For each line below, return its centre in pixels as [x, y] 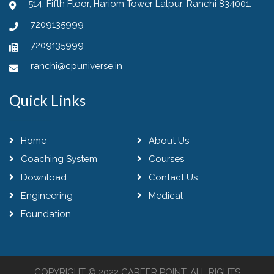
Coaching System [58, 159]
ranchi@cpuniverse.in [76, 66]
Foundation [45, 214]
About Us [168, 140]
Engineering [46, 195]
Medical [165, 195]
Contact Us [172, 177]
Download [43, 177]
